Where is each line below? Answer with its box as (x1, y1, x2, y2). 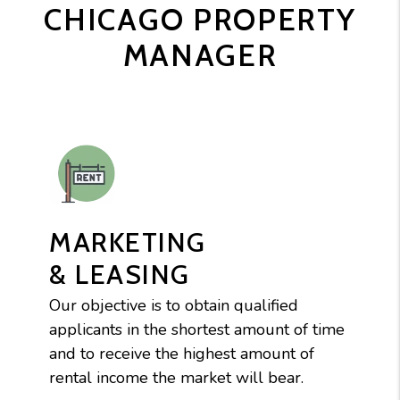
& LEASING (49, 257, 190, 291)
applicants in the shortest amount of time (49, 318, 345, 340)
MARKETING (49, 225, 206, 259)
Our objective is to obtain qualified (49, 294, 298, 316)
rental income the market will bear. (49, 366, 304, 388)
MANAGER (122, 36, 278, 74)
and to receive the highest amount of (49, 342, 314, 364)
